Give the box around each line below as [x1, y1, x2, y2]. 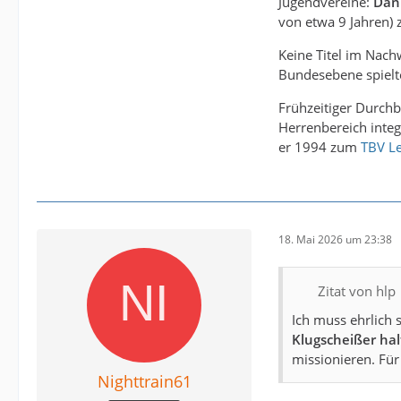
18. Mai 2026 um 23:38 [278, 231, 392, 247]
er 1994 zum [278, 138, 361, 157]
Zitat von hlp [318, 282, 396, 301]
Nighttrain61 [97, 371, 192, 393]
